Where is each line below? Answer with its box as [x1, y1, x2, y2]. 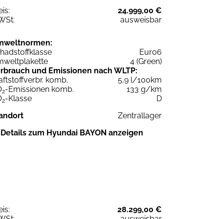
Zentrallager [118, 110, 162, 120]
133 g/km [127, 84, 162, 94]
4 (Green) [130, 56, 162, 66]
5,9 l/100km [118, 75, 162, 85]
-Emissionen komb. [5, 84, 74, 94]
